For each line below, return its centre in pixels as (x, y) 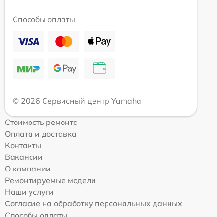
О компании (28, 169)
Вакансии (24, 157)
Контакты (23, 146)
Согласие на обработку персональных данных (93, 204)
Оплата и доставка (41, 134)
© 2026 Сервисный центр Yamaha (77, 101)
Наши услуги (29, 192)
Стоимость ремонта (41, 122)
